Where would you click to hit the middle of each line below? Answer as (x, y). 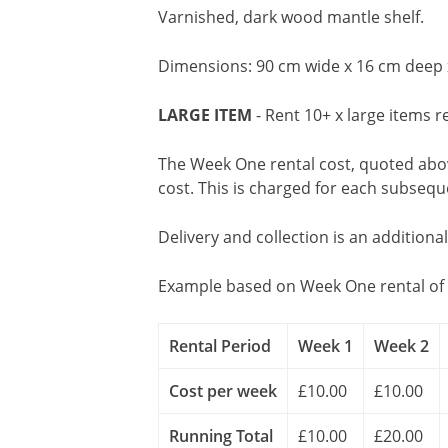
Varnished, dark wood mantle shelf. (293, 17)
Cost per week (223, 391)
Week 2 (401, 346)
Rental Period (220, 346)
